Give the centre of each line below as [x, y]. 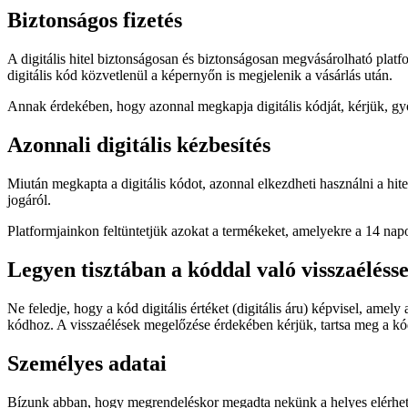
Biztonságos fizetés [95, 20]
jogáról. [29, 200]
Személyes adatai [87, 363]
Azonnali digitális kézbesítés [139, 145]
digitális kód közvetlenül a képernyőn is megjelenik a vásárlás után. [200, 76]
